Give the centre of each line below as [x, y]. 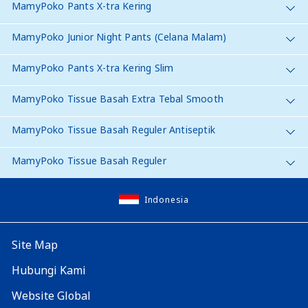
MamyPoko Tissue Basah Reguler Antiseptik [113, 129]
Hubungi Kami [49, 270]
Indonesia [167, 199]
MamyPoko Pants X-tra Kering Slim [93, 67]
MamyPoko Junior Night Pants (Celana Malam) [119, 36]
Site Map [35, 244]
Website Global [51, 295]
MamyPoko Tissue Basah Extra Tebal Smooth [118, 98]
